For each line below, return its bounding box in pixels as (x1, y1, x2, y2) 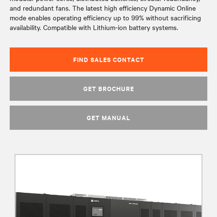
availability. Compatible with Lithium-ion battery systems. (10, 22, 178, 32)
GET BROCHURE (83, 84, 134, 93)
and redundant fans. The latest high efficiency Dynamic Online (10, 3, 196, 13)
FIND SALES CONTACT (73, 55, 144, 64)
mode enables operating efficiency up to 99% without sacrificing (10, 13, 201, 22)
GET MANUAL (87, 113, 130, 122)
